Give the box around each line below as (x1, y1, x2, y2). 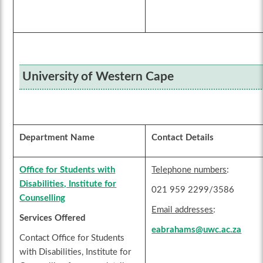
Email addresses (151, 205, 214, 215)
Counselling (19, 194, 66, 203)
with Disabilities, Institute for (19, 248, 131, 257)
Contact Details (151, 133, 214, 143)
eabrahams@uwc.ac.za (151, 225, 242, 235)
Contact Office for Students (19, 234, 125, 243)
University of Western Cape (22, 70, 174, 83)
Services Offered (19, 214, 86, 223)
